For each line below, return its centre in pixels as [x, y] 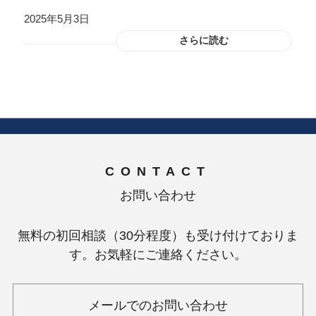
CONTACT [158, 171]
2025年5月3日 [56, 19]
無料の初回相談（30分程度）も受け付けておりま [158, 236]
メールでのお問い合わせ [158, 305]
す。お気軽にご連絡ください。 [158, 255]
